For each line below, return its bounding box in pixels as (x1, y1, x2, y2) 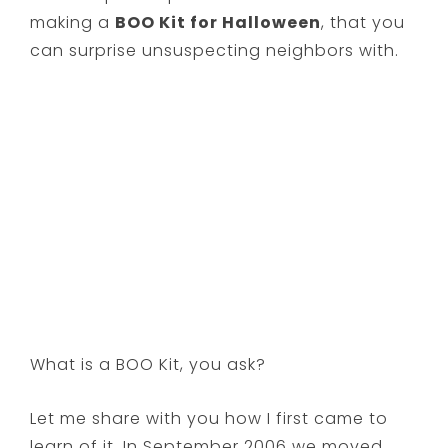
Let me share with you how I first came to (30, 406, 389, 430)
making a (30, 10, 116, 34)
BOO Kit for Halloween (115, 10, 322, 34)
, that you (321, 10, 406, 34)
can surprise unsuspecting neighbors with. (30, 38, 400, 62)
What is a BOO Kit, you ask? (30, 352, 267, 376)
